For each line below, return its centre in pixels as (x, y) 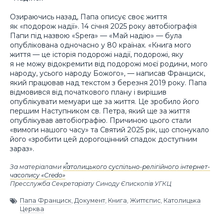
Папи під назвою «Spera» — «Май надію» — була (96, 36)
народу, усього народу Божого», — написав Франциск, (108, 74)
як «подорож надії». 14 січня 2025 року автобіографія (103, 27)
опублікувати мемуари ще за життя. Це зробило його (105, 102)
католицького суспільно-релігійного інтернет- (137, 166)
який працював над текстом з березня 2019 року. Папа (108, 83)
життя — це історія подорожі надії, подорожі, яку (97, 55)
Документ (90, 200)
